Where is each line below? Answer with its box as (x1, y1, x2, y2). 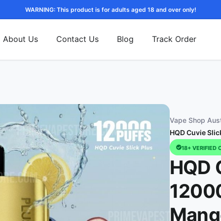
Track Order (151, 34, 196, 44)
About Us (2, 34, 38, 44)
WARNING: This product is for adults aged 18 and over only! (25, 6, 196, 13)
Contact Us (56, 34, 99, 44)
